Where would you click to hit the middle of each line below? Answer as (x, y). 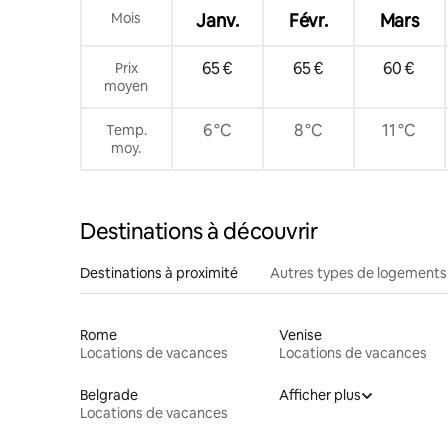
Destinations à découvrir (199, 231)
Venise (300, 334)
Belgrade (109, 394)
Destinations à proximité (159, 272)
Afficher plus (319, 394)
